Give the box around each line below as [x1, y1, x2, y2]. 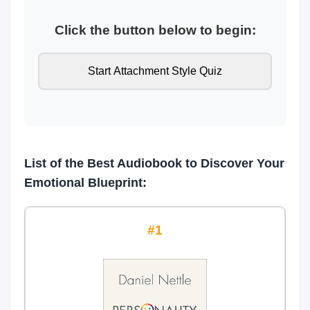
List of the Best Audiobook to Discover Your [24, 156, 284, 171]
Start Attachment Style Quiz [88, 65, 222, 77]
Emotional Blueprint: [24, 176, 147, 190]
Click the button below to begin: [54, 22, 256, 37]
